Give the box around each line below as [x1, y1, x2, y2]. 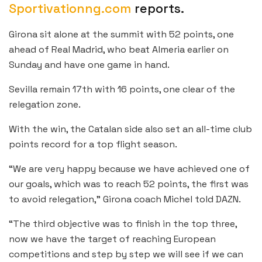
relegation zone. [9, 98, 81, 111]
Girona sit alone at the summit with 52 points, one [9, 28, 234, 41]
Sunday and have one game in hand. [9, 58, 170, 71]
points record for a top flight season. [9, 138, 177, 151]
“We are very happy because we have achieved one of [9, 163, 250, 175]
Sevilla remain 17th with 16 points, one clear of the [9, 83, 235, 96]
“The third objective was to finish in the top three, [9, 218, 237, 230]
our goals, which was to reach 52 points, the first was [9, 178, 249, 191]
